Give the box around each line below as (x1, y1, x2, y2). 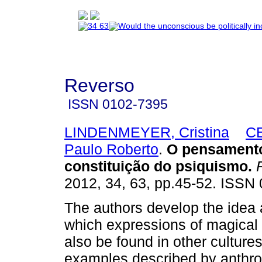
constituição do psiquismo (64, 157, 248, 174)
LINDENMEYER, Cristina (64, 123, 229, 140)
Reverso (64, 75, 135, 96)
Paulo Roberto (64, 140, 158, 157)
